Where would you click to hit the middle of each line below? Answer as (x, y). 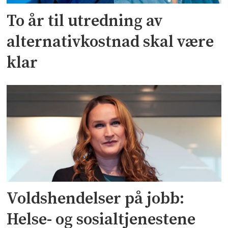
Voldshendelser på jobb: (96, 199)
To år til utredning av (85, 21)
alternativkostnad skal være (110, 42)
